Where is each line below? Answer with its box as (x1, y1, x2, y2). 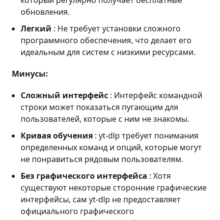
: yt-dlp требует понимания (93, 130, 198, 141)
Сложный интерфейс (21, 90, 108, 101)
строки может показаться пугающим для (21, 102, 178, 113)
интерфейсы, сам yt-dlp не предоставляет (21, 194, 181, 205)
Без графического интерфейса (21, 170, 147, 182)
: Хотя (147, 170, 171, 182)
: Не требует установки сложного (52, 23, 181, 34)
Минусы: (12, 68, 48, 80)
